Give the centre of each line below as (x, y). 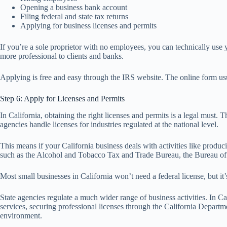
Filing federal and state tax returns (74, 17)
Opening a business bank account (74, 8)
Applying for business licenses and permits (88, 26)
